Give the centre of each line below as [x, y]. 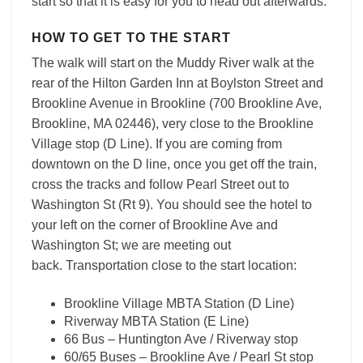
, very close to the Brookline [235, 124]
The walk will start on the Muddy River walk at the [173, 63]
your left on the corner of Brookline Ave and [155, 225]
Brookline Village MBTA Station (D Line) [179, 303]
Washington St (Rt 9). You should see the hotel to [172, 205]
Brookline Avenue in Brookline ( [122, 103]
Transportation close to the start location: [181, 265]
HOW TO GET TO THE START [131, 38]
